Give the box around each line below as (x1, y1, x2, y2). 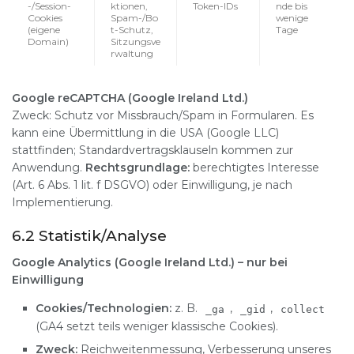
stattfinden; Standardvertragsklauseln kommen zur (12, 142, 293, 157)
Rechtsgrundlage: (85, 160, 190, 175)
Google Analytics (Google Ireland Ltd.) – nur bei (12, 255, 288, 270)
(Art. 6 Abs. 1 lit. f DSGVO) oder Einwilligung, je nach (12, 177, 292, 192)
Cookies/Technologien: (36, 301, 171, 316)
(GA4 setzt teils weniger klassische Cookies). (36, 319, 278, 334)
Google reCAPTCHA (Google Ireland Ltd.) (12, 90, 248, 105)
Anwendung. (12, 160, 85, 175)
